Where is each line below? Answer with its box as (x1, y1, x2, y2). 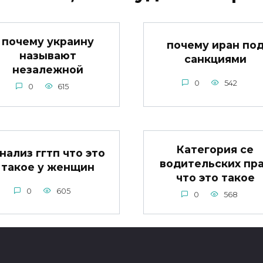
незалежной (12, 63, 83, 76)
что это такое (176, 171, 255, 184)
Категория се (177, 143, 254, 156)
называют (19, 49, 76, 62)
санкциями (184, 52, 247, 65)
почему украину (2, 35, 94, 48)
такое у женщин (1, 160, 95, 173)
